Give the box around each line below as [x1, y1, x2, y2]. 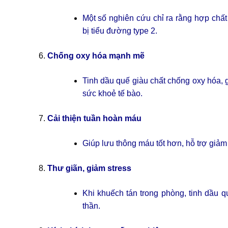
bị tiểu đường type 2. [82, 26, 157, 36]
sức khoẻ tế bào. [82, 89, 142, 98]
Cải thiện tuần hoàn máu [47, 114, 141, 123]
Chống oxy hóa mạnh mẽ [47, 51, 145, 61]
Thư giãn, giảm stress [47, 164, 131, 173]
